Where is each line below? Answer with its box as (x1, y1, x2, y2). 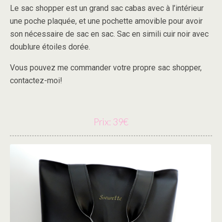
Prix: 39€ (94, 116, 128, 127)
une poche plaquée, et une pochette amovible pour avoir (10, 16, 203, 26)
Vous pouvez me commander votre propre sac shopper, (10, 63, 202, 72)
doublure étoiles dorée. (10, 42, 90, 52)
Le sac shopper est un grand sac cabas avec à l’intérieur (10, 3, 204, 13)
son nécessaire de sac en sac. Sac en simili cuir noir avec (10, 29, 209, 39)
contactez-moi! (10, 76, 62, 85)
